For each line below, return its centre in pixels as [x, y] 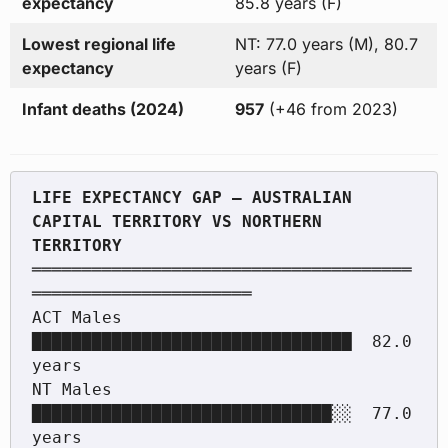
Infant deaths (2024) [102, 108]
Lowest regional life [98, 43]
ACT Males [76, 318]
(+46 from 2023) [330, 108]
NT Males [71, 390]
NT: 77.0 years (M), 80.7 [326, 43]
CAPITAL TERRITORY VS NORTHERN [176, 222]
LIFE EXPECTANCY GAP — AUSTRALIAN [191, 198]
